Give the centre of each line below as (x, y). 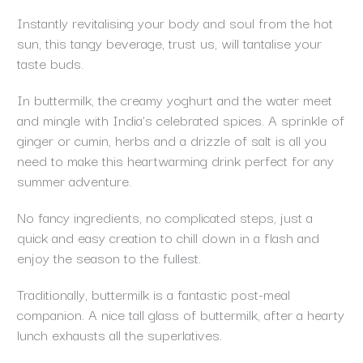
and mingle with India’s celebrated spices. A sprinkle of (180, 120)
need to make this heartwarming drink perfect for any (175, 160)
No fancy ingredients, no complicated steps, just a (164, 217)
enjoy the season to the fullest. (111, 258)
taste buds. (52, 63)
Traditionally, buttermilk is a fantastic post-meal (153, 294)
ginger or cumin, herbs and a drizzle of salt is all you (171, 140)
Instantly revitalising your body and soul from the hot (175, 23)
